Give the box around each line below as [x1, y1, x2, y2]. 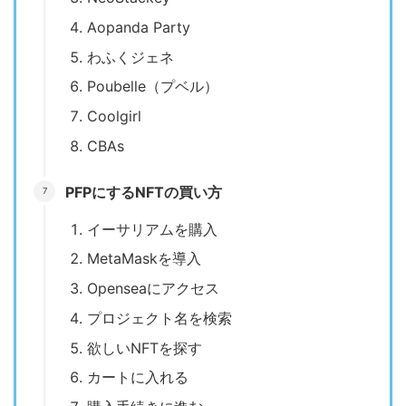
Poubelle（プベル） [87, 77, 218, 96]
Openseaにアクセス [87, 279, 219, 298]
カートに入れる [87, 368, 188, 387]
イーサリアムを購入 [87, 219, 217, 238]
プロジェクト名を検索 [87, 308, 232, 327]
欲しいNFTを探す [87, 338, 202, 357]
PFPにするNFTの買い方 [65, 182, 222, 201]
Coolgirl [87, 107, 141, 126]
